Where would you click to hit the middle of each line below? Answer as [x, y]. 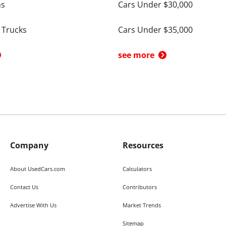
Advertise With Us [33, 205]
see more [136, 55]
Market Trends [142, 205]
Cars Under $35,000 [155, 30]
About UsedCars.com [37, 169]
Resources [143, 145]
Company [29, 145]
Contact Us [24, 187]
